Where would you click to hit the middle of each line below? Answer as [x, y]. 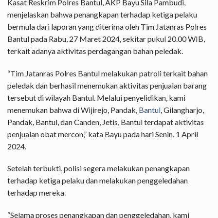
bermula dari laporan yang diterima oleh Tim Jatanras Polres [107, 26]
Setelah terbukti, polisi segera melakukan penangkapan [99, 168]
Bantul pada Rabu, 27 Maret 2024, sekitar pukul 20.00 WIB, [106, 38]
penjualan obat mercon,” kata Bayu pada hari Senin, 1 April [103, 134]
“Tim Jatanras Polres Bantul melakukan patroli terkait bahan [108, 73]
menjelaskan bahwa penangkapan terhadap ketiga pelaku [102, 14]
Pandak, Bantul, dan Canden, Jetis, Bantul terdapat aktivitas [106, 122]
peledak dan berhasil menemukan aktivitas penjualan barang [107, 85]
